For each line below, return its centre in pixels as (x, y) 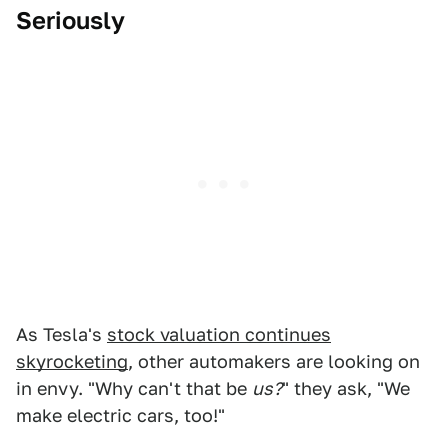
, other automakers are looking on (274, 362)
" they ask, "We (346, 389)
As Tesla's (61, 335)
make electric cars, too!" (120, 416)
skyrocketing (72, 362)
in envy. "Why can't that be (134, 389)
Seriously (70, 21)
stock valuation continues (219, 335)
